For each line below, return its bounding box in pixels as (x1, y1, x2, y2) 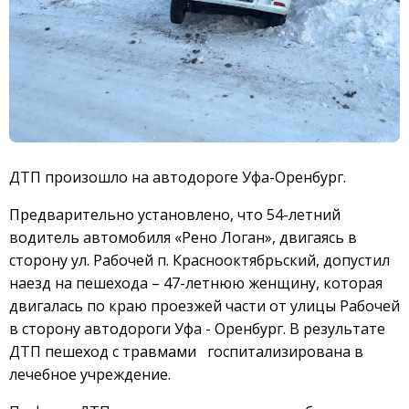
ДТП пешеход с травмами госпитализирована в (9, 341, 363, 362)
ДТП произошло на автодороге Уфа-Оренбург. (9, 166, 346, 187)
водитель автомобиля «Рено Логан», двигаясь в (9, 226, 357, 247)
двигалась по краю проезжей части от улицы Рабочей (9, 295, 400, 316)
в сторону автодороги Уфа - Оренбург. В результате (9, 318, 385, 339)
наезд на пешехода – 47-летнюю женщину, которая (9, 272, 383, 293)
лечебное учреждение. (9, 363, 171, 384)
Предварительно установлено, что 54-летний (9, 204, 341, 225)
